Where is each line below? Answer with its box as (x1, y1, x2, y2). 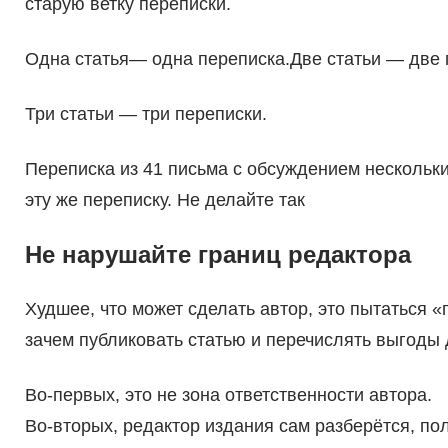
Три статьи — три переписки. (24, 104, 267, 125)
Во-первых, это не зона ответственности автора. (24, 385, 432, 406)
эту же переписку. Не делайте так (24, 190, 305, 211)
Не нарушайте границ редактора (24, 241, 411, 269)
